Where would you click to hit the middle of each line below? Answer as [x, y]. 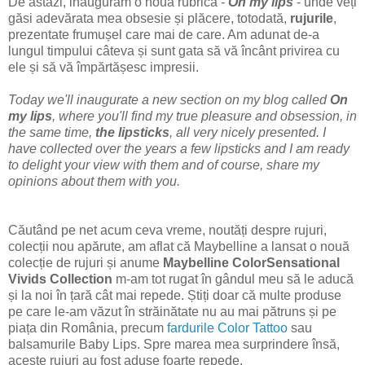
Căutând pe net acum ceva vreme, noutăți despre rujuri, [167, 230]
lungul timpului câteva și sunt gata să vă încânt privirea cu [174, 51]
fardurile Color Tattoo [227, 328]
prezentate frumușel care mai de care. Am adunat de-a [164, 34]
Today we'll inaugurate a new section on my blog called [169, 99]
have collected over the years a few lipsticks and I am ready [179, 148]
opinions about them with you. [94, 181]
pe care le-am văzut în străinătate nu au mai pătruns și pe [172, 311]
